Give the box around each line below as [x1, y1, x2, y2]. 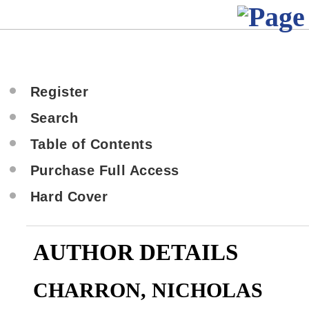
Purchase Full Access [30, 163, 179, 178]
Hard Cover [30, 189, 108, 204]
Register [30, 84, 89, 99]
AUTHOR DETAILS [32, 239, 238, 265]
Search [30, 110, 79, 126]
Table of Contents [30, 137, 153, 152]
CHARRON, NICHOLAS [32, 278, 263, 302]
